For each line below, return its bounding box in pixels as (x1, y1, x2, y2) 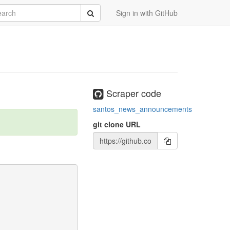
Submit (87, 7, 109, 17)
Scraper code (104, 86, 161, 100)
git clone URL (93, 119, 141, 129)
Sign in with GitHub (116, 8, 178, 18)
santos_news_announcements (93, 103, 192, 114)
